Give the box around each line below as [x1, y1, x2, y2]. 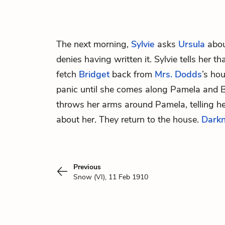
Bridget [79, 68, 109, 80]
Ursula [178, 38, 205, 50]
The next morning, [56, 38, 131, 50]
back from [109, 68, 155, 80]
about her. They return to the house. [56, 114, 201, 126]
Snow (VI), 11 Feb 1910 [73, 172, 148, 182]
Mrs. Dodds [155, 68, 202, 80]
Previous [73, 162, 101, 172]
